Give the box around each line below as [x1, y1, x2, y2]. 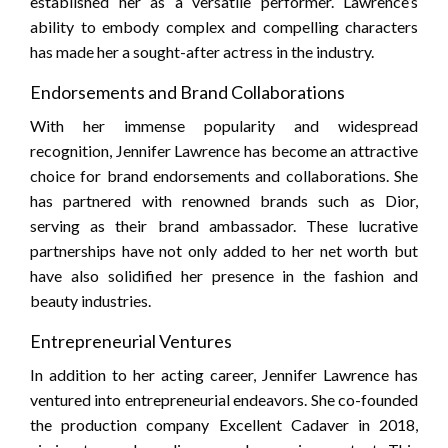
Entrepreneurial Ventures [30, 330, 232, 353]
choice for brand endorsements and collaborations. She [30, 166, 418, 186]
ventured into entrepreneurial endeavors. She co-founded [30, 390, 418, 410]
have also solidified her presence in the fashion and [30, 266, 418, 286]
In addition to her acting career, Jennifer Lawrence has [30, 365, 418, 385]
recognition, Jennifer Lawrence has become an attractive [30, 141, 418, 161]
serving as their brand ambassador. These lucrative [30, 216, 418, 236]
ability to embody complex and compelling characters [30, 17, 418, 37]
